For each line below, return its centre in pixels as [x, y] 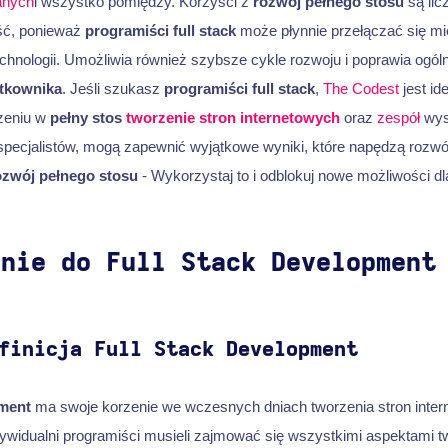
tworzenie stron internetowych [232, 117]
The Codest [360, 88]
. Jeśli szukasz [112, 88]
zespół [398, 117]
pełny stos [87, 117]
